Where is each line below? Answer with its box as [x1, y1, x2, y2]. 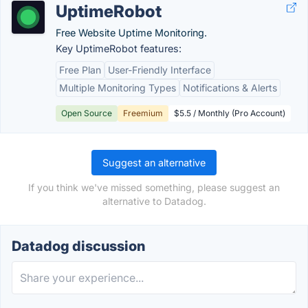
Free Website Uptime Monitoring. [56, 27, 207, 38]
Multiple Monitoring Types [59, 82, 176, 93]
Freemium [123, 108, 163, 118]
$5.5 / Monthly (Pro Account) [174, 108, 285, 118]
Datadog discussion [12, 238, 145, 254]
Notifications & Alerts [183, 82, 277, 93]
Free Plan [59, 64, 101, 76]
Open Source [61, 108, 112, 118]
